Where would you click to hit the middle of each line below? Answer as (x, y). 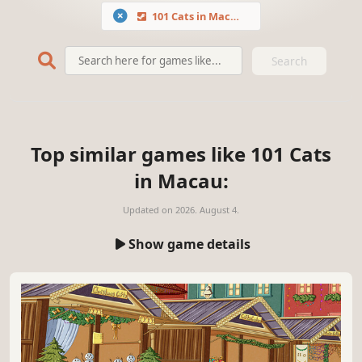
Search (289, 61)
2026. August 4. (207, 209)
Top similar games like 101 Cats (181, 154)
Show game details (189, 244)
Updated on (149, 209)
